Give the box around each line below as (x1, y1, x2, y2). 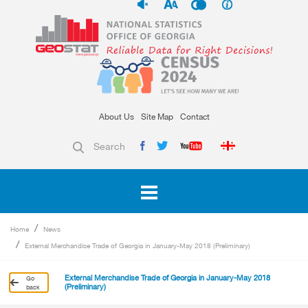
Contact (179, 111, 210, 122)
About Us (98, 111, 134, 122)
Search (93, 140, 125, 153)
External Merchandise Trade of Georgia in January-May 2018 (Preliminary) (25, 241, 250, 250)
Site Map (140, 111, 173, 122)
